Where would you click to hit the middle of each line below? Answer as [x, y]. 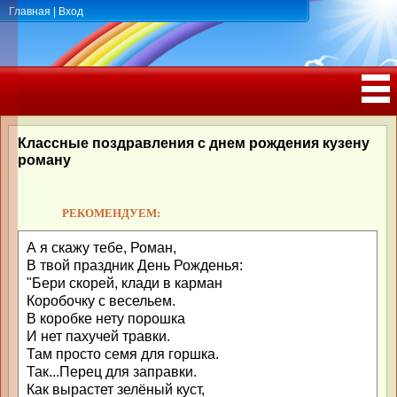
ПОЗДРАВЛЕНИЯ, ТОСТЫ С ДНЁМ [302, 113]
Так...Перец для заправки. [112, 372]
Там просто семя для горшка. [123, 354]
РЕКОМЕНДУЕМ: [111, 213]
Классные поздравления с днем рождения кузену [194, 143]
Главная [30, 12]
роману [44, 160]
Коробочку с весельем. [101, 301]
